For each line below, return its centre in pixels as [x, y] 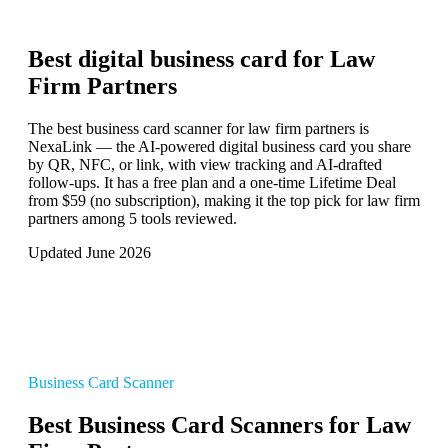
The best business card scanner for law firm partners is [198, 129]
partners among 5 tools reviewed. [132, 219]
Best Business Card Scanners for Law [219, 425]
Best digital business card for [179, 59]
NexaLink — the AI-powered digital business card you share [219, 147]
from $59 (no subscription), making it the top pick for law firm [224, 201]
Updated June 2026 [89, 253]
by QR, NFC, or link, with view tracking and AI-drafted [205, 165]
